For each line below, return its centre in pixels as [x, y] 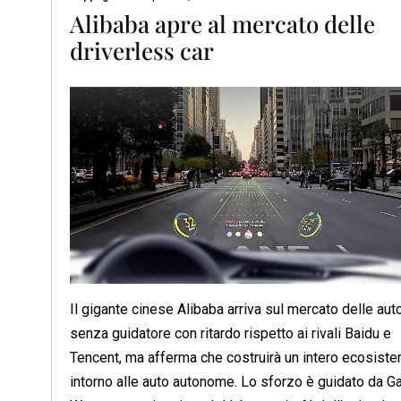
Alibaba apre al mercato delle [222, 23]
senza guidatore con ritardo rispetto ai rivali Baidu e [230, 333]
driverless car [142, 50]
